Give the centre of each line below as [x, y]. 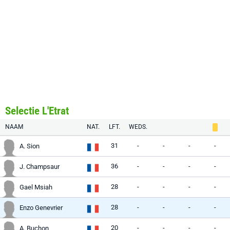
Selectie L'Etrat [37, 111]
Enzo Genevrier [41, 208]
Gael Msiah [36, 187]
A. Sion [30, 146]
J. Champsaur [40, 167]
